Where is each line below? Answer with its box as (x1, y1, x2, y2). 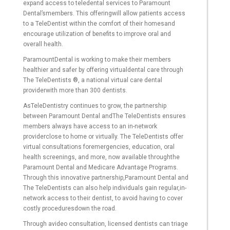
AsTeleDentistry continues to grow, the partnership (23, 102, 166, 110)
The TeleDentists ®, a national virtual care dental (23, 76, 162, 84)
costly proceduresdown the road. (23, 205, 117, 213)
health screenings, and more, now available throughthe (23, 154, 180, 161)
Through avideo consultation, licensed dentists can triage (23, 220, 188, 228)
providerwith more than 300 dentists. (23, 87, 127, 94)
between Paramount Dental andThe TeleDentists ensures (23, 112, 186, 120)
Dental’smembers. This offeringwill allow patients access (23, 10, 185, 17)
